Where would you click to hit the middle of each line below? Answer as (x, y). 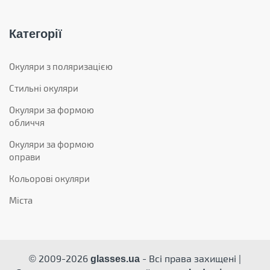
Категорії (36, 33)
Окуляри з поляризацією (61, 66)
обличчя (27, 122)
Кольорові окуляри (49, 178)
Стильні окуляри (44, 88)
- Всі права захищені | (190, 258)
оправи (25, 156)
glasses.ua (114, 259)
